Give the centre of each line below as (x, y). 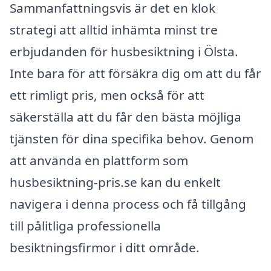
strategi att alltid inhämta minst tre (114, 30)
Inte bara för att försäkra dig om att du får (135, 73)
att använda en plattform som (99, 161)
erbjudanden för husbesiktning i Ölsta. (124, 52)
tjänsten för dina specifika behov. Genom (132, 139)
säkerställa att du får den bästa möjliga (126, 117)
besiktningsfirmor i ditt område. (105, 248)
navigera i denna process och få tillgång (128, 204)
